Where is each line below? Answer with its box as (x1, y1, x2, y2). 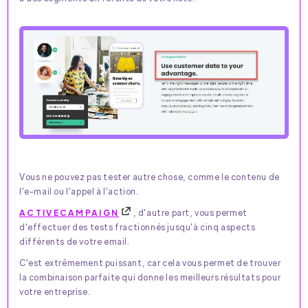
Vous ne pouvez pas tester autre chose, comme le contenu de (19, 171, 280, 182)
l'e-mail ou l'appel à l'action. (19, 186, 139, 197)
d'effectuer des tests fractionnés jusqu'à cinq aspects (19, 221, 256, 232)
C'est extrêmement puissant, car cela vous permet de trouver (19, 257, 281, 268)
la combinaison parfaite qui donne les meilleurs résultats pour (19, 272, 281, 283)
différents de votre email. (19, 236, 130, 247)
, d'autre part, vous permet (133, 207, 247, 218)
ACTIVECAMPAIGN (19, 207, 120, 218)
